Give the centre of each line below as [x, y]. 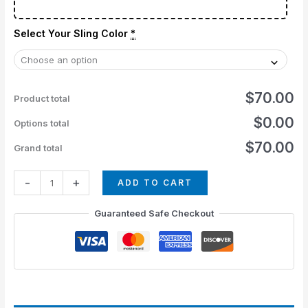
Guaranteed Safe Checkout [154, 213]
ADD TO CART [155, 183]
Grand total [38, 148]
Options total [42, 123]
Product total [42, 99]
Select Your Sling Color [71, 34]
